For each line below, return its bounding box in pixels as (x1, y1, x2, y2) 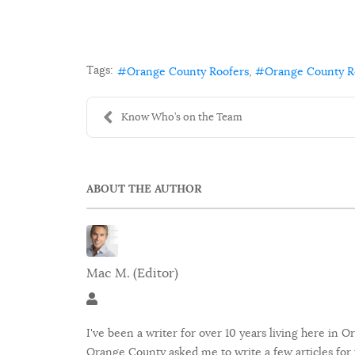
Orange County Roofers (127, 63, 249, 78)
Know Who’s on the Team (121, 110, 242, 124)
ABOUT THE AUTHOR (86, 181, 202, 197)
